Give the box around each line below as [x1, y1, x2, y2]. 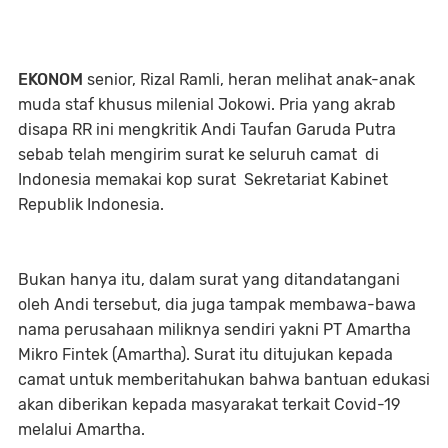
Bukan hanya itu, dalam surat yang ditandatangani [18, 270, 400, 289]
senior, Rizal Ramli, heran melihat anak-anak [83, 70, 415, 89]
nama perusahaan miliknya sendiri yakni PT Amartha [18, 320, 411, 339]
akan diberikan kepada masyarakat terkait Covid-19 [18, 395, 400, 414]
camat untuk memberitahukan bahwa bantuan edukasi [18, 370, 430, 389]
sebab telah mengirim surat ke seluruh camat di [18, 145, 379, 164]
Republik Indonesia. [18, 195, 164, 214]
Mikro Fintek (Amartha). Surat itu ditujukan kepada [18, 345, 393, 364]
